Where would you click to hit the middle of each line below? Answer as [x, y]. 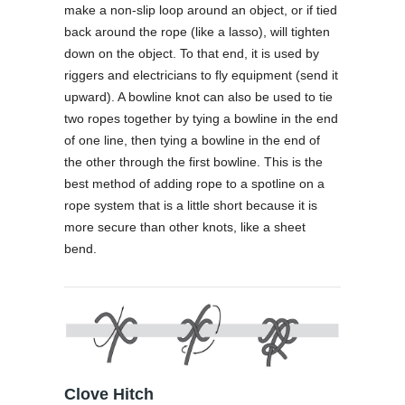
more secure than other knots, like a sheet [185, 227]
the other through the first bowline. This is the [193, 162]
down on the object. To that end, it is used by [192, 53]
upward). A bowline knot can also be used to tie [198, 97]
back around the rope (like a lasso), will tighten [197, 32]
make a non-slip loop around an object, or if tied [201, 10]
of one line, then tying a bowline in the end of [192, 140]
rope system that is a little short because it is [191, 205]
